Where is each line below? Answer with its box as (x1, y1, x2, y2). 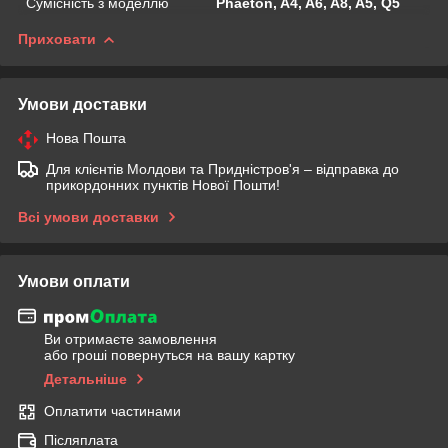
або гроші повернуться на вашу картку (44, 347, 295, 364)
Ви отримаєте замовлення (44, 331, 217, 348)
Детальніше (44, 371, 127, 388)
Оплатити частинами (44, 403, 181, 420)
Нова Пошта (46, 129, 126, 146)
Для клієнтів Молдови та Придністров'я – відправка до (46, 160, 399, 177)
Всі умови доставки (18, 208, 159, 225)
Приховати (18, 30, 96, 47)
